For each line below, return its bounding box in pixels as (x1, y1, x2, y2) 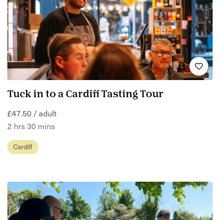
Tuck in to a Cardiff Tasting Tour (7, 90, 164, 100)
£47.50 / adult (7, 107, 56, 119)
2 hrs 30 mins (7, 119, 55, 132)
